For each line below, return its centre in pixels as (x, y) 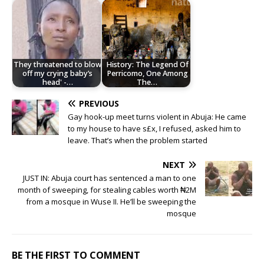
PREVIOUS (99, 104)
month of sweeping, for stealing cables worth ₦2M (107, 190)
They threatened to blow (58, 64)
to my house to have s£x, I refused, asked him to (154, 129)
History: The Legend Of (147, 64)
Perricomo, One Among (147, 73)
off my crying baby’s (58, 73)
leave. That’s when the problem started (138, 141)
